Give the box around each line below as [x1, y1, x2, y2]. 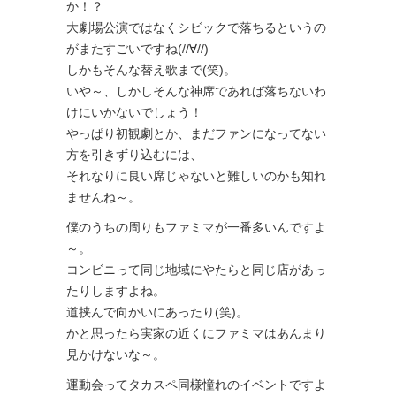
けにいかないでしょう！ [66, 105, 202, 120]
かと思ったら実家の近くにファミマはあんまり [66, 326, 326, 341]
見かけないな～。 [66, 347, 165, 362]
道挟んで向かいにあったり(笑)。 [66, 305, 248, 320]
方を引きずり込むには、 [66, 148, 202, 163]
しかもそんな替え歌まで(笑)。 [66, 63, 236, 78]
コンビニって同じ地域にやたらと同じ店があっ [66, 263, 326, 278]
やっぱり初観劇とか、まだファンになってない [66, 126, 326, 141]
